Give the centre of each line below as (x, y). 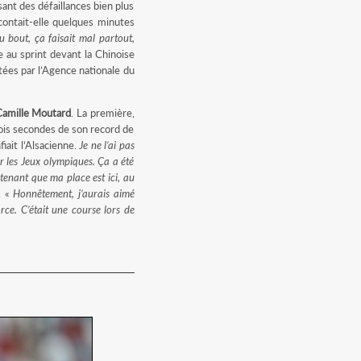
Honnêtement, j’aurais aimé (74, 193)
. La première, (103, 113)
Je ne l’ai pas (107, 145)
